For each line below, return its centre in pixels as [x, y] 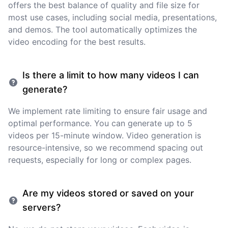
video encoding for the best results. [77, 42]
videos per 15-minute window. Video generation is [105, 135]
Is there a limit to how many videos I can [111, 75]
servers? [41, 207]
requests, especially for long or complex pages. [100, 160]
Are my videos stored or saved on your [108, 193]
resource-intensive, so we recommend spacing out [106, 148]
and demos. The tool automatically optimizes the [103, 30]
